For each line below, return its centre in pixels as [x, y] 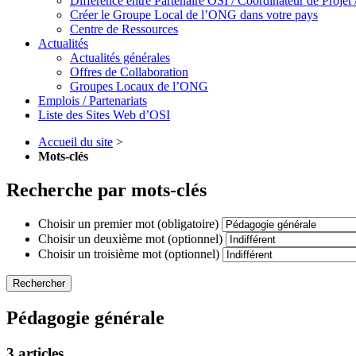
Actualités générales [120, 57]
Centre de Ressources [124, 29]
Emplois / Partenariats [93, 100]
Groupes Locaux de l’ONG [139, 86]
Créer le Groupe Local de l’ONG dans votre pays [194, 14]
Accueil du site [75, 141]
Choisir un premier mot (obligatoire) [128, 223]
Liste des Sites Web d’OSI [104, 114]
